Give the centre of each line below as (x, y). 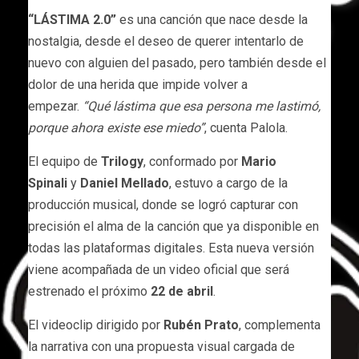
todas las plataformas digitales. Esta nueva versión (171, 248)
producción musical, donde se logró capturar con (163, 204)
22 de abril (182, 291)
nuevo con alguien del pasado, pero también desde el (177, 63)
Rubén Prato (201, 325)
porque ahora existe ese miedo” (116, 127)
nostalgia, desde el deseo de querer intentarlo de (166, 41)
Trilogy (122, 161)
